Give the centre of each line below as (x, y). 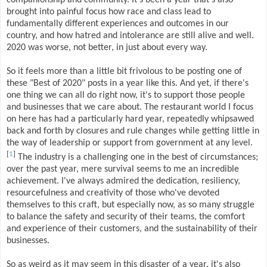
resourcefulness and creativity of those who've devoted (113, 193)
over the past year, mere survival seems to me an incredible (123, 169)
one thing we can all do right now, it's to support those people (126, 95)
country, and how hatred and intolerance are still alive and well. (130, 35)
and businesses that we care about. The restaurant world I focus (130, 107)
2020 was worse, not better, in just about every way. (107, 47)
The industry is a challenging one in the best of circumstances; (137, 157)
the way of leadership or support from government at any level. (130, 143)
